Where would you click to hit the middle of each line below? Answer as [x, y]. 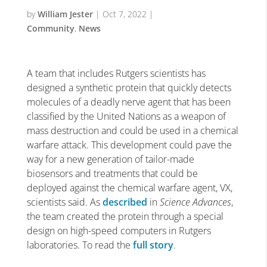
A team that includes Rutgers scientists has [116, 73]
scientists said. [58, 202]
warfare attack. [59, 145]
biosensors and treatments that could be [112, 173]
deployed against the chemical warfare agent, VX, [129, 188]
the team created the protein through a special [125, 216]
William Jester [65, 14]
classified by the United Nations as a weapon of [126, 116]
